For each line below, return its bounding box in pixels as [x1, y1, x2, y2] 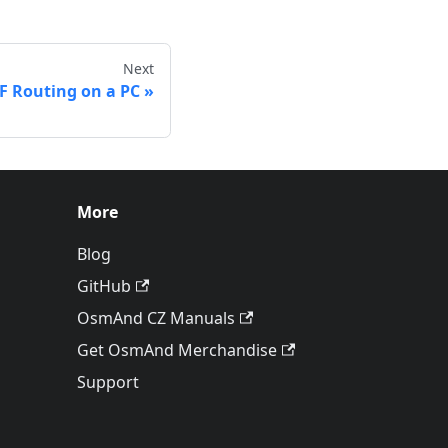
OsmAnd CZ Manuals [77, 307, 235, 330]
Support [77, 371, 139, 394]
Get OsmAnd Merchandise [77, 339, 277, 362]
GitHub [77, 275, 131, 298]
